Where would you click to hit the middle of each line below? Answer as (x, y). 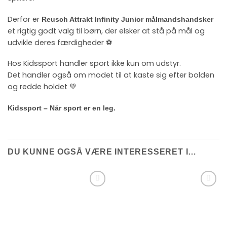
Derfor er (25, 19)
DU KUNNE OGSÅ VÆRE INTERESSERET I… (102, 152)
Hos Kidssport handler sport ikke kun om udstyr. (94, 64)
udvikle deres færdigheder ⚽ (60, 42)
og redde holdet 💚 (42, 87)
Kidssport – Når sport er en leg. (62, 108)
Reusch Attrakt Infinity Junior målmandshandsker (127, 19)
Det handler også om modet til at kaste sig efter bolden (111, 75)
